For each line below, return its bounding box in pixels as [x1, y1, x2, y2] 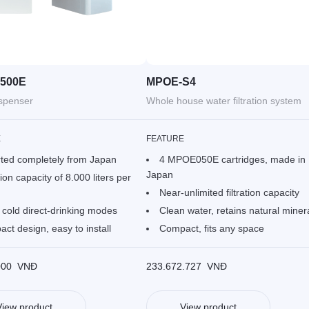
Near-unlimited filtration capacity [159, 186, 299, 198]
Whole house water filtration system [146, 94, 301, 106]
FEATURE [146, 133, 185, 143]
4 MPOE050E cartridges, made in [159, 153, 306, 165]
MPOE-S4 [146, 75, 196, 88]
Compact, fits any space [159, 222, 264, 234]
